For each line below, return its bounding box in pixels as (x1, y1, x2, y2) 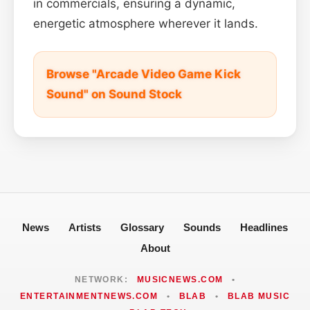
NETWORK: (74, 274, 131, 284)
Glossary (120, 221, 164, 233)
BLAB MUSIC (227, 291, 291, 301)
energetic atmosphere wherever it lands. (33, 16, 258, 30)
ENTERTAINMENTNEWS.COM (19, 291, 158, 301)
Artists (69, 221, 101, 233)
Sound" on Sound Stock (46, 86, 182, 101)
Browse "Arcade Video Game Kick (46, 66, 241, 81)
